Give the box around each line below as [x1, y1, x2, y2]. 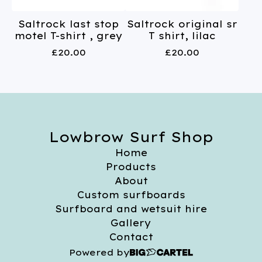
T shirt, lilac [148, 29, 216, 42]
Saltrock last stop [18, 18, 119, 30]
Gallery [111, 217, 151, 229]
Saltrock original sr [126, 18, 237, 30]
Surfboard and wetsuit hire [55, 203, 207, 215]
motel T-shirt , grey [14, 29, 123, 42]
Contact [109, 231, 153, 243]
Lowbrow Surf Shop [49, 128, 213, 146]
